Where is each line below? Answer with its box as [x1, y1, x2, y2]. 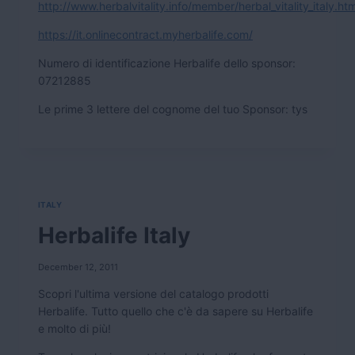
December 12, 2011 [38, 261, 118, 273]
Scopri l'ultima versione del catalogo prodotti [38, 286, 269, 300]
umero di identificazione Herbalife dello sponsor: [47, 55, 296, 70]
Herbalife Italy [38, 221, 190, 249]
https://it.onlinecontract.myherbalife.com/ [38, 27, 253, 41]
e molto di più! [38, 321, 111, 335]
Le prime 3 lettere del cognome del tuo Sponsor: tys [38, 101, 307, 116]
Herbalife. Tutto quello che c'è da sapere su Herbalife [38, 303, 313, 318]
